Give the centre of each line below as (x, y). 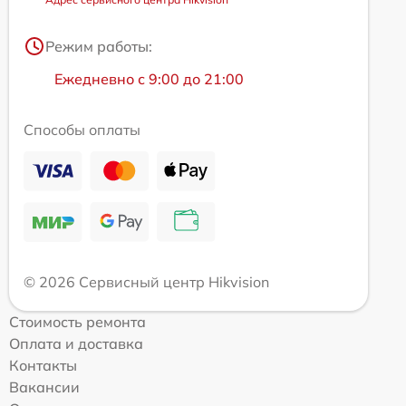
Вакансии (44, 387)
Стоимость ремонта (77, 321)
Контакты (43, 365)
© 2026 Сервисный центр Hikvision (146, 281)
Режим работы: (99, 46)
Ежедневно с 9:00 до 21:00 (149, 78)
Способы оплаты (82, 129)
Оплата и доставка (76, 343)
